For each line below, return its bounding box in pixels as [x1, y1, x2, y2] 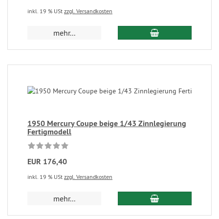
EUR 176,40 [27, 156, 67, 167]
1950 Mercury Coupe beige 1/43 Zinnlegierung [27, 118, 186, 129]
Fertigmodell [27, 127, 71, 137]
